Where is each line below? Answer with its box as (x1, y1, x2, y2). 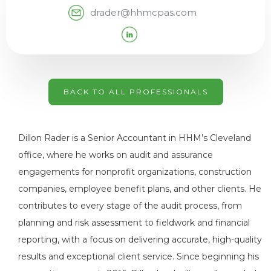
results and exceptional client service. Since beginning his (18, 250, 259, 262)
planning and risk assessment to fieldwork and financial (18, 217, 250, 228)
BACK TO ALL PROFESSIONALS (63, 87, 208, 96)
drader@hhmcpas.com (90, 6, 197, 18)
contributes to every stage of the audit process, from (18, 200, 242, 211)
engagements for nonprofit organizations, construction (18, 166, 252, 177)
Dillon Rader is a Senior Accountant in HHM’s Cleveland (18, 132, 251, 143)
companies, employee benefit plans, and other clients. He (18, 183, 261, 194)
